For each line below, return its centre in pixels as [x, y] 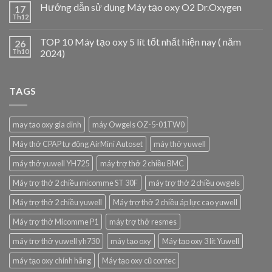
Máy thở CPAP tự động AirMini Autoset [78, 144]
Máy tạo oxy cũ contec [139, 261]
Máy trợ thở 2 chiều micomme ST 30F [75, 183]
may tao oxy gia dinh [47, 125]
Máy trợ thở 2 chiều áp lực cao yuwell [175, 202]
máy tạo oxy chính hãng [52, 261]
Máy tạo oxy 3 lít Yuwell [201, 241]
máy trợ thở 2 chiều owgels [194, 183]
